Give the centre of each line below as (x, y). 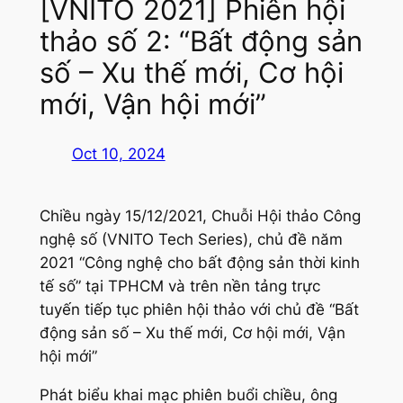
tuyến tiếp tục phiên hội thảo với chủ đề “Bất (199, 309)
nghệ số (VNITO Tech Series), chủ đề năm (191, 239)
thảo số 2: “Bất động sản (201, 41)
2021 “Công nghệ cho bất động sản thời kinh (199, 262)
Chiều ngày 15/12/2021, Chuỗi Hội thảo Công (200, 215)
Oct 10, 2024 (118, 153)
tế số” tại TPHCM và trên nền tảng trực (179, 286)
